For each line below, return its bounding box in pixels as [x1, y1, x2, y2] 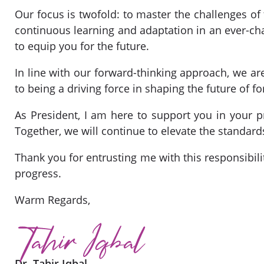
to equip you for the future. [15, 39, 149, 54]
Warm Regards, [15, 193, 90, 207]
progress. [15, 166, 61, 181]
